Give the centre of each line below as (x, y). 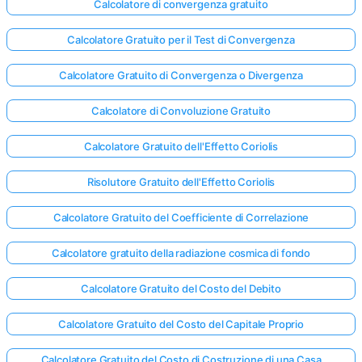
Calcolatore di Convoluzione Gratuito (181, 111)
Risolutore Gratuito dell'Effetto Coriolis (181, 182)
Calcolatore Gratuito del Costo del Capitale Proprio (181, 324)
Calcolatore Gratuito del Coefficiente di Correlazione (181, 217)
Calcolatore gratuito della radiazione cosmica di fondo (181, 253)
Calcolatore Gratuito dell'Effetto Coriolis (181, 146)
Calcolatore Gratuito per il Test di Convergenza (181, 40)
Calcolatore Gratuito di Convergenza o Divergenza (181, 75)
